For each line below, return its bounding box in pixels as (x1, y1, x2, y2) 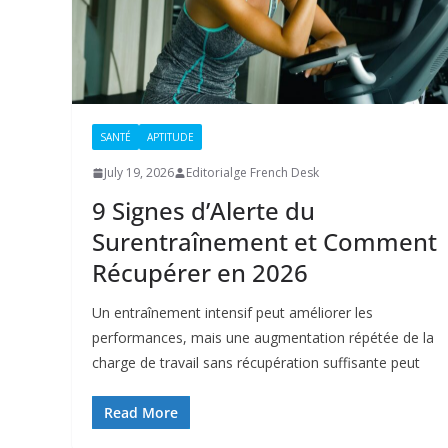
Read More (104, 403, 178, 423)
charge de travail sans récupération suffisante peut (92, 353, 420, 373)
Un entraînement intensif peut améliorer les (92, 303, 373, 323)
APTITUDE (147, 130, 194, 145)
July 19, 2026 (104, 164, 174, 182)
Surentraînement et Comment (92, 225, 437, 259)
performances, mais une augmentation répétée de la (92, 328, 434, 348)
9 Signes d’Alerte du (92, 194, 315, 228)
